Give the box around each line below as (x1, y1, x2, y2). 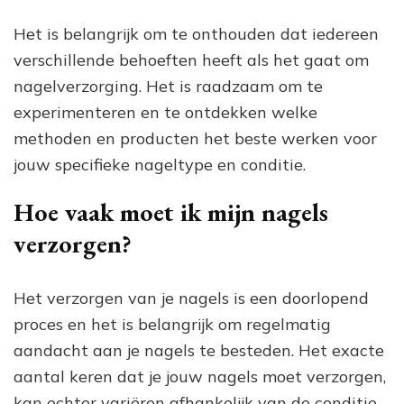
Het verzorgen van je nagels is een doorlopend (14, 287, 369, 308)
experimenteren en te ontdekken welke (14, 101, 317, 123)
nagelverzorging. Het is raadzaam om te (14, 75, 323, 96)
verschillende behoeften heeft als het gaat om (14, 49, 369, 70)
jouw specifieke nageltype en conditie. (14, 153, 306, 175)
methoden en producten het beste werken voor (14, 127, 377, 149)
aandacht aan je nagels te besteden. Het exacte (14, 339, 384, 361)
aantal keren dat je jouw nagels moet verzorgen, (14, 365, 386, 387)
